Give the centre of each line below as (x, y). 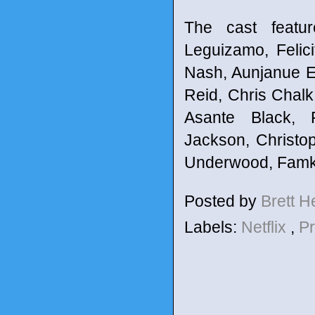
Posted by (223, 201)
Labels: (213, 227)
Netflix (266, 227)
